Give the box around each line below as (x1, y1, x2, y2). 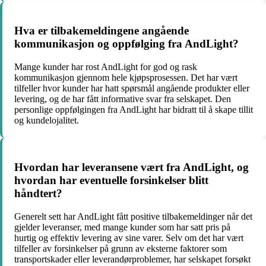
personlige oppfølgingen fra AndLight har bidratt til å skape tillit (14, 104, 253, 115)
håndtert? (14, 186, 62, 199)
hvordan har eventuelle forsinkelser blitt (14, 173, 208, 186)
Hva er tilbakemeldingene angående (14, 24, 189, 37)
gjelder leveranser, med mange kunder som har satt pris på (14, 221, 230, 232)
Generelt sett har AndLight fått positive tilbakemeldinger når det (14, 211, 252, 221)
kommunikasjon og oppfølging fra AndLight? (14, 37, 239, 50)
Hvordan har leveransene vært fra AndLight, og (14, 160, 249, 173)
